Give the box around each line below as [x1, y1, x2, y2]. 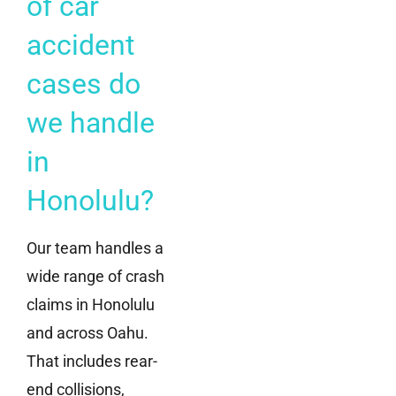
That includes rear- [27, 351, 157, 370]
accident [27, 27, 134, 62]
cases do [27, 66, 141, 101]
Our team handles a [27, 238, 164, 257]
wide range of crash [27, 266, 164, 286]
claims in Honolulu [27, 294, 155, 314]
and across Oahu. [27, 323, 148, 342]
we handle [27, 105, 155, 140]
